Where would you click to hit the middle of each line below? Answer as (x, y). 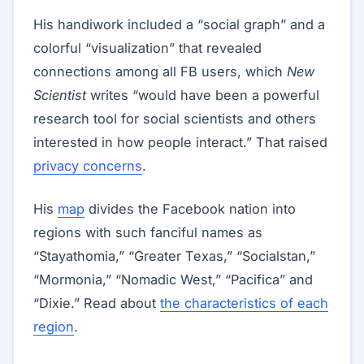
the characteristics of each (244, 303)
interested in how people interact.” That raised (180, 142)
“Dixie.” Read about (97, 303)
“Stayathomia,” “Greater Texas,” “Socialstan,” (174, 256)
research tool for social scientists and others (175, 119)
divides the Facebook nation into (190, 209)
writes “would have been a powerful (203, 95)
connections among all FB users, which (160, 71)
